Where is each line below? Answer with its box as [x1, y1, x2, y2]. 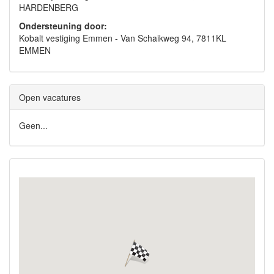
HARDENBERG [19, 1, 78, 13]
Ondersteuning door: [19, 20, 107, 32]
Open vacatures [19, 91, 81, 103]
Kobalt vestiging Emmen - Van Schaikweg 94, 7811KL [19, 32, 226, 44]
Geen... [19, 119, 48, 131]
